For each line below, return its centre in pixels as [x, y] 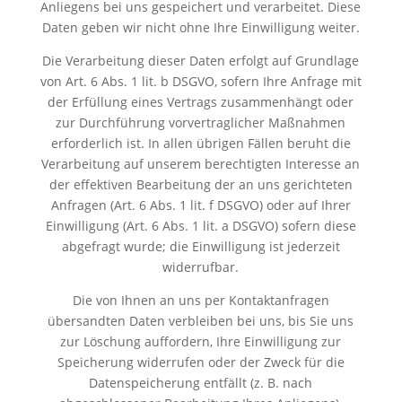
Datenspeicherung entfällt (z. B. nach [201, 382]
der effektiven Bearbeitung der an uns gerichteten [201, 184]
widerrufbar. [201, 267]
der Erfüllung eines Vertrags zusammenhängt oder [201, 101]
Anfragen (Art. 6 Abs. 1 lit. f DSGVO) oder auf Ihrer [201, 205]
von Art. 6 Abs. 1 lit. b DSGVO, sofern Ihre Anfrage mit [201, 81]
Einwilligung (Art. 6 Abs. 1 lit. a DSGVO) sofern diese [201, 225]
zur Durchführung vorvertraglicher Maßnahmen [201, 122]
